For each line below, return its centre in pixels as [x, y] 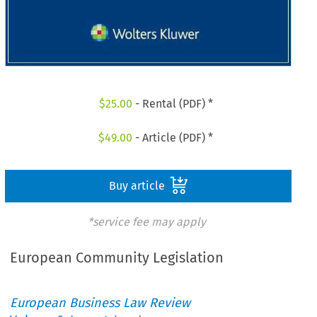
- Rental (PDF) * [172, 104]
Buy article [138, 185]
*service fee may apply [146, 221]
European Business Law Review [100, 303]
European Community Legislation [117, 258]
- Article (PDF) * [173, 137]
